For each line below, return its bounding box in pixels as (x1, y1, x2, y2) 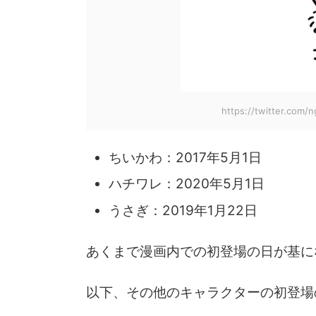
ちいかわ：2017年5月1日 (109, 149, 262, 166)
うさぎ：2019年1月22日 (109, 202, 257, 219)
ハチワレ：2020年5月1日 (109, 176, 265, 193)
